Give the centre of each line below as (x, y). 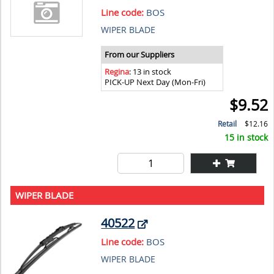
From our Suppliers (140, 54)
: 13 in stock (150, 72)
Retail (228, 124)
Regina (117, 72)
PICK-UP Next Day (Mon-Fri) (155, 82)
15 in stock (246, 137)
